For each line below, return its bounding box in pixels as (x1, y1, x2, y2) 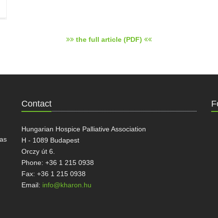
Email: (21, 181, 42, 189)
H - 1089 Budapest (21, 136, 79, 145)
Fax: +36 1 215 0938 (21, 170, 86, 178)
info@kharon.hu (42, 181, 91, 189)
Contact (21, 99, 52, 109)
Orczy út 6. (21, 147, 55, 156)
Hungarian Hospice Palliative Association (21, 125, 146, 133)
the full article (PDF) (74, 36, 144, 44)
